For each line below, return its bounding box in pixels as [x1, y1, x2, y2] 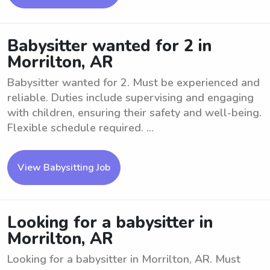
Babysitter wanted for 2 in [7, 35, 212, 57]
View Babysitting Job [17, 161, 110, 174]
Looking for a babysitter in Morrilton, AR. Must [7, 252, 240, 266]
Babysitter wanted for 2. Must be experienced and [7, 75, 260, 90]
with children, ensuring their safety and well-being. [7, 105, 262, 120]
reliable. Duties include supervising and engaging [7, 90, 254, 105]
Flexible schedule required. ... [7, 121, 154, 135]
